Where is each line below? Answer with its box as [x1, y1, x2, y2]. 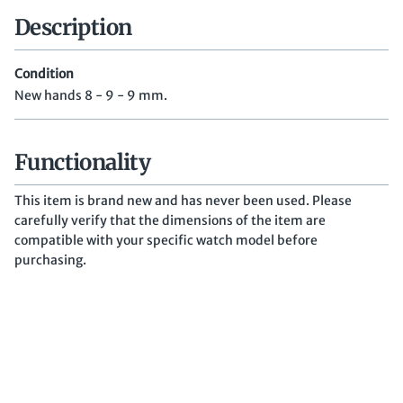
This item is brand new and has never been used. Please [14, 193, 352, 210]
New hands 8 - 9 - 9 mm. [14, 87, 167, 104]
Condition [14, 66, 74, 83]
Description [14, 13, 132, 42]
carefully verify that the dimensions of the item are [14, 212, 326, 229]
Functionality [14, 148, 151, 177]
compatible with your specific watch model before [14, 232, 318, 249]
